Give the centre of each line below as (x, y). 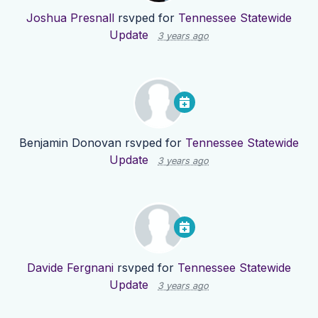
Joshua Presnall (70, 18)
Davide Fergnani (70, 268)
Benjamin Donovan (70, 143)
